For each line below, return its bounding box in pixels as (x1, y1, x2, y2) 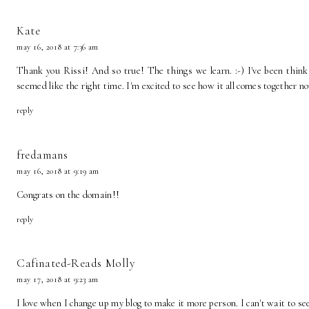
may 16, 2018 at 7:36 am (17, 42, 99, 52)
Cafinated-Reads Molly (17, 255, 135, 270)
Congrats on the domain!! (17, 188, 120, 201)
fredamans (17, 147, 68, 162)
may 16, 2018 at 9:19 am (17, 166, 99, 176)
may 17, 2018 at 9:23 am (17, 274, 99, 284)
